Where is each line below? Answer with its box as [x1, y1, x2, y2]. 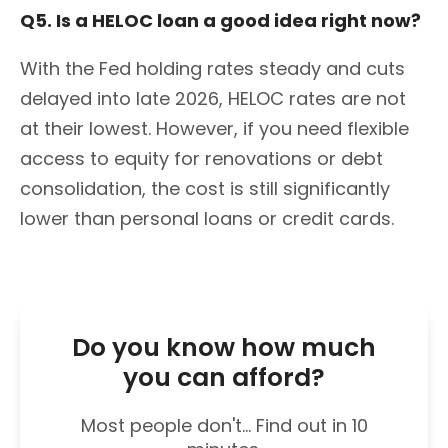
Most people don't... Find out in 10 [80, 412, 368, 438]
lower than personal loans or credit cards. [20, 205, 394, 231]
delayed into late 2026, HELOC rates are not [20, 85, 406, 111]
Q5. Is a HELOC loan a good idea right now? [20, 7, 421, 33]
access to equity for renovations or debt [20, 145, 383, 171]
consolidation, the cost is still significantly [20, 175, 390, 201]
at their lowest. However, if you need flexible [20, 115, 409, 141]
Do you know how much [72, 329, 376, 365]
